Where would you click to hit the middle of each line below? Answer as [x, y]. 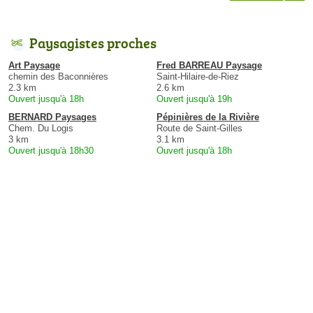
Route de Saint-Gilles [199, 129]
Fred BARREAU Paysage [209, 66]
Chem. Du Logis [41, 129]
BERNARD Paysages [52, 117]
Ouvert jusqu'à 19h [194, 99]
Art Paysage [34, 66]
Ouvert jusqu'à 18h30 [51, 151]
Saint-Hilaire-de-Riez [198, 77]
